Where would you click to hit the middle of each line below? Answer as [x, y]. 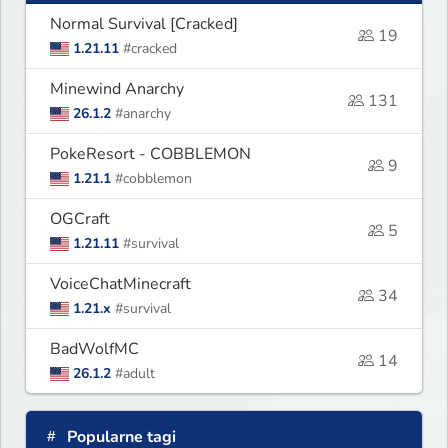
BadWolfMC [94, 348]
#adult [134, 373]
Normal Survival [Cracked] [144, 23]
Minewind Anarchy [117, 88]
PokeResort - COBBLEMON [150, 153]
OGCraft [80, 218]
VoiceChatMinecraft [120, 283]
